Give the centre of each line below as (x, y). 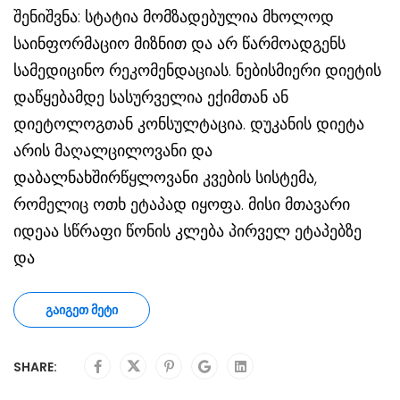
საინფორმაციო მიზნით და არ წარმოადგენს (179, 44)
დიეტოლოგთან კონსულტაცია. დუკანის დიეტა (189, 124)
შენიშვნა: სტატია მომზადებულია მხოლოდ (174, 17)
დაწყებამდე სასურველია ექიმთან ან (151, 97)
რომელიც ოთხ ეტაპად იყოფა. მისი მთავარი (182, 204)
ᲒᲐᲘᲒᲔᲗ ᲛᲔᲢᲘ (82, 310)
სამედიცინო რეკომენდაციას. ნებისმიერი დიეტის (197, 71)
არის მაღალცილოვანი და (113, 151)
